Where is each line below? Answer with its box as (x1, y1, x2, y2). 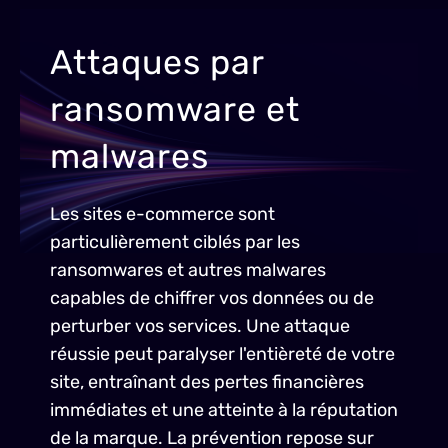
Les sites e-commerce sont (50, 203, 275, 225)
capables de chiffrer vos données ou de (50, 287, 374, 309)
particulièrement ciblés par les (50, 231, 300, 253)
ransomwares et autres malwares (50, 259, 326, 281)
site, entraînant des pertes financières (50, 371, 364, 393)
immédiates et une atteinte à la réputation (50, 399, 398, 421)
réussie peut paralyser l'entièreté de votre (50, 343, 395, 365)
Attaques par (50, 42, 264, 83)
